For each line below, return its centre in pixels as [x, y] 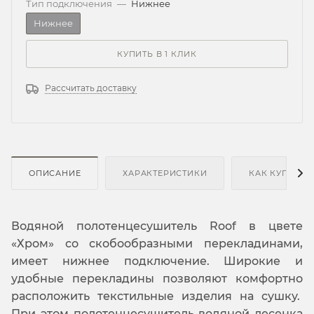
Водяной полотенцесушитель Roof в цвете [157, 226]
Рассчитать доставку [91, 88]
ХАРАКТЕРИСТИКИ [165, 173]
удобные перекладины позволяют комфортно [157, 278]
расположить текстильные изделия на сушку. [157, 296]
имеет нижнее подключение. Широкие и [157, 261]
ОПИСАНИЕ [55, 173]
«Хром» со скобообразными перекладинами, [157, 243]
